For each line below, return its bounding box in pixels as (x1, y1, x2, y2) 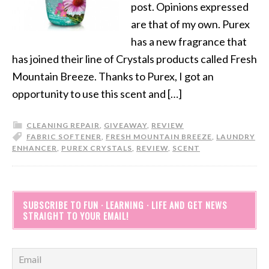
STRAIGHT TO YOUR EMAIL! (23, 209, 128, 222)
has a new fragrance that (131, 35, 247, 48)
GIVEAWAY (104, 121, 147, 130)
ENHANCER (12, 144, 57, 153)
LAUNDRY (216, 132, 255, 141)
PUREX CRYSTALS (61, 144, 132, 153)
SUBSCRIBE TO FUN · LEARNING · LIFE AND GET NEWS (23, 198, 228, 211)
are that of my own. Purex (131, 17, 250, 31)
